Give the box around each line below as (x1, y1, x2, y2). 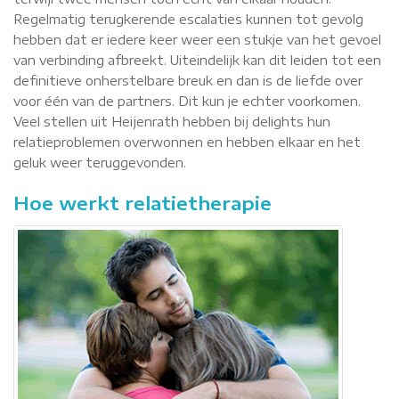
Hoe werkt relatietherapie (13, 191, 272, 215)
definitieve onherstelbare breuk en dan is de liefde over (13, 73, 362, 88)
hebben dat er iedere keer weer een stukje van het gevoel (13, 32, 381, 47)
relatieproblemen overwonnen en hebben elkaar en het (13, 134, 361, 150)
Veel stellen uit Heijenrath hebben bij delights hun (13, 114, 330, 129)
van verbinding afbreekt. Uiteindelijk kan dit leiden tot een (13, 53, 381, 68)
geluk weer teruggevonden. (13, 155, 186, 170)
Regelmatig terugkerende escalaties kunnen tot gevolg (13, 12, 363, 27)
